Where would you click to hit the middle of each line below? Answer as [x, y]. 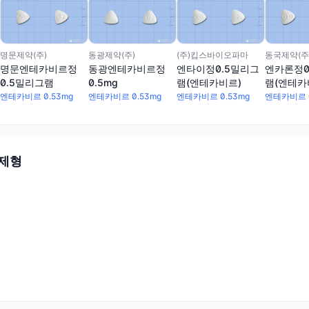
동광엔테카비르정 [127, 69]
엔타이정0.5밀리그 [218, 69]
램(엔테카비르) [209, 83]
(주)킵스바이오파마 [212, 55]
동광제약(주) [112, 55]
